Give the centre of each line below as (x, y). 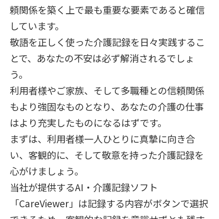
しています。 (37, 26)
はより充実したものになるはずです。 (88, 123)
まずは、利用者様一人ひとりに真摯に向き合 (102, 139)
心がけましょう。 (47, 171)
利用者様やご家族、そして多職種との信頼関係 (107, 90)
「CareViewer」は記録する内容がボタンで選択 (109, 203)
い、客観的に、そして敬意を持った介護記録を (107, 155)
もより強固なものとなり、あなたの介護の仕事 (107, 107)
